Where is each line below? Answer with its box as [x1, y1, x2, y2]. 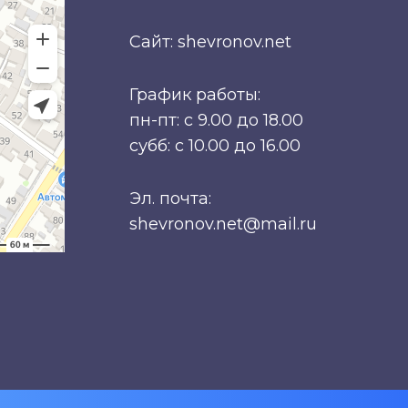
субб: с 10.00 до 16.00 [128, 136, 301, 157]
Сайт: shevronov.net [128, 32, 291, 53]
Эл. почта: [128, 189, 211, 209]
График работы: [128, 85, 260, 106]
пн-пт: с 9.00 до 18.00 [128, 110, 303, 131]
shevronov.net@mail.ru [128, 214, 317, 235]
